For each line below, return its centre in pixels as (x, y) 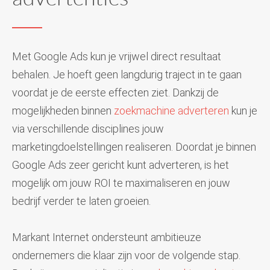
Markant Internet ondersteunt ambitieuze (107, 237)
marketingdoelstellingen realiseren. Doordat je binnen (134, 146)
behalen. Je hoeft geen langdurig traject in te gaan (127, 74)
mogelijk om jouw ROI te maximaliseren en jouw (121, 183)
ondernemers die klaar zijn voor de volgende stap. (126, 255)
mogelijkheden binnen (63, 110)
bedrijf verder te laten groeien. (81, 201)
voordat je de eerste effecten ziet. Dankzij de (115, 92)
